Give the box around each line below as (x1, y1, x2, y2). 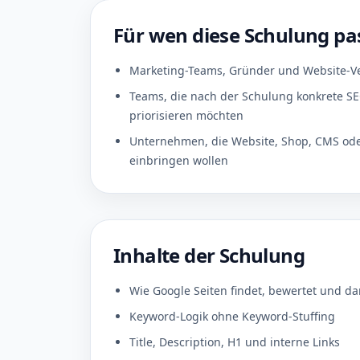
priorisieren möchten (129, 108, 243, 123)
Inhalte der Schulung (113, 242, 305, 268)
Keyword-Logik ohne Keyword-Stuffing (129, 309, 335, 324)
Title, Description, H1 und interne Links (129, 334, 340, 350)
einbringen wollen (129, 153, 228, 168)
